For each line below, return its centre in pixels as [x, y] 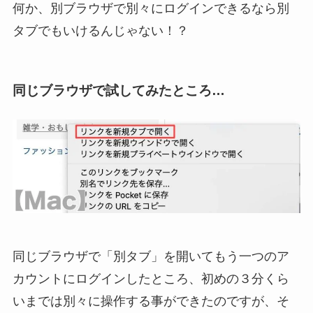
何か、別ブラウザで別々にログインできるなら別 [151, 9]
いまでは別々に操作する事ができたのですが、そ [151, 301]
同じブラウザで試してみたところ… [118, 90]
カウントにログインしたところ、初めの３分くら [151, 278]
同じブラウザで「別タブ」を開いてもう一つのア [151, 256]
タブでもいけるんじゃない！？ [100, 31]
